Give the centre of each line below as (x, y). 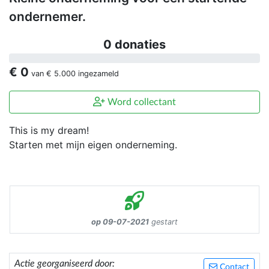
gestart (163, 222)
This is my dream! (49, 131)
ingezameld (97, 74)
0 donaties (134, 45)
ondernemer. (47, 17)
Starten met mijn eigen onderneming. (93, 145)
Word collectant (141, 102)
